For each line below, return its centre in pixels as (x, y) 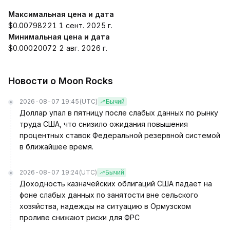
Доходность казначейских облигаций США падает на (116, 184)
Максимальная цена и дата (61, 14)
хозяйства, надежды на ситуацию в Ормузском (105, 206)
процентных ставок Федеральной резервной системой (120, 135)
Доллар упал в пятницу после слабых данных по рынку (119, 113)
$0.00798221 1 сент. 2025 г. (60, 25)
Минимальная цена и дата (59, 37)
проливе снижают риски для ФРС (80, 217)
